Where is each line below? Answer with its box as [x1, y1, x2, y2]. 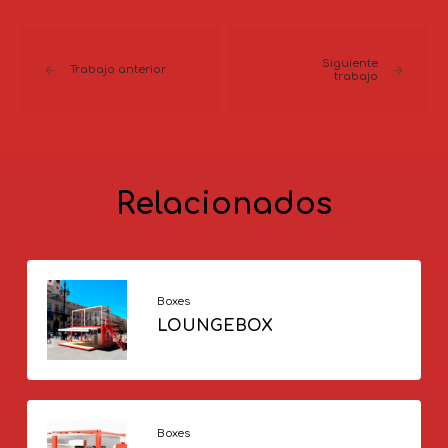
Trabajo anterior [70, 63, 166, 77]
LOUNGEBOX [156, 316, 273, 335]
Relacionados [116, 187, 332, 221]
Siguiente [321, 56, 378, 70]
